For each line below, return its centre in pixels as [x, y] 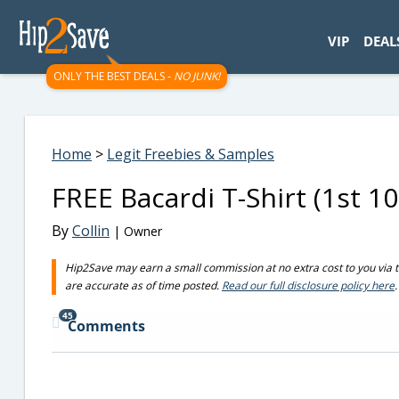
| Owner [136, 231]
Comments [106, 326]
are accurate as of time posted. [143, 285]
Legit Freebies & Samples [191, 154]
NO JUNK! [197, 76]
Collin [91, 231]
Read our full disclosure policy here [308, 285]
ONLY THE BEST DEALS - [114, 76]
